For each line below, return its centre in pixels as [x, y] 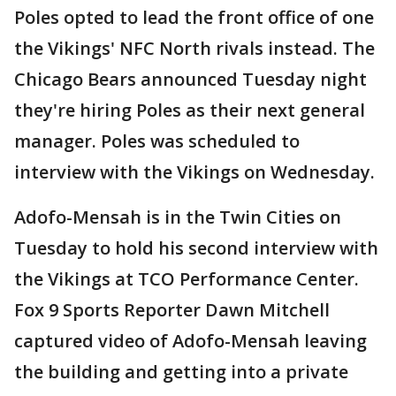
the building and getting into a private [181, 371]
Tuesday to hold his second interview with [196, 247]
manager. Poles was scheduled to [157, 141]
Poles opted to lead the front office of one [194, 17]
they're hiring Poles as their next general [190, 110]
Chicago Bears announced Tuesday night [190, 79]
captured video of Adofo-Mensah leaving [190, 340]
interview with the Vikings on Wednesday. [194, 171]
